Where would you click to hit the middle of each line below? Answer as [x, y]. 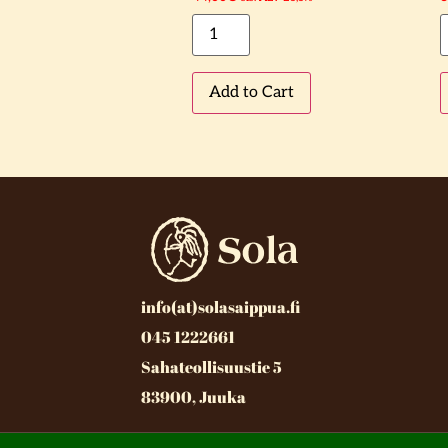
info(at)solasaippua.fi [221, 307]
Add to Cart [251, 92]
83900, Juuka [194, 397]
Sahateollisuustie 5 [213, 367]
